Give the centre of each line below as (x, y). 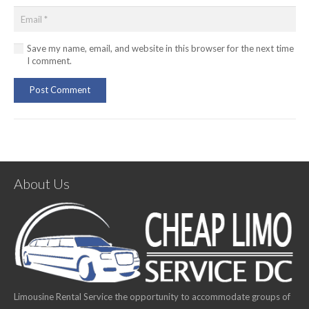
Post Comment (60, 90)
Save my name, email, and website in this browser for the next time (160, 49)
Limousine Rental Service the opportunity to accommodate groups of (152, 297)
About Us (41, 183)
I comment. (49, 61)
